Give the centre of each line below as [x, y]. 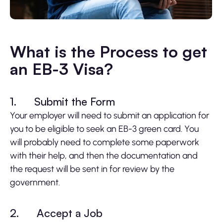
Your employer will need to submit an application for [110, 116]
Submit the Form [75, 102]
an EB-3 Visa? [61, 69]
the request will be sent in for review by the [92, 169]
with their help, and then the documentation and [104, 156]
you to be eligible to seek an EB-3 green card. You [104, 129]
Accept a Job [70, 213]
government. [35, 183]
